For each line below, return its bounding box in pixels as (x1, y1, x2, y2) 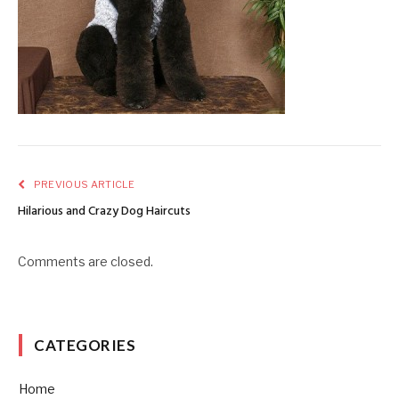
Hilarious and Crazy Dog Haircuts (18, 201, 191, 223)
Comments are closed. (18, 254, 153, 270)
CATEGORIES (34, 336, 136, 355)
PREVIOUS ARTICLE (31, 178, 134, 191)
